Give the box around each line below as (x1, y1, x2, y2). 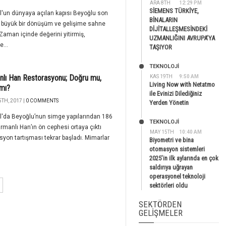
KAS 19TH (150, 74, 173, 79)
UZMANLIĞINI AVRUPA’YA (149, 34, 215, 42)
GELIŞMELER (139, 208, 183, 218)
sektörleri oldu (149, 182, 188, 189)
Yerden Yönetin (149, 99, 189, 106)
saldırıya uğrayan (149, 163, 193, 171)
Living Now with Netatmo (149, 81, 215, 88)
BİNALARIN (149, 16, 178, 24)
